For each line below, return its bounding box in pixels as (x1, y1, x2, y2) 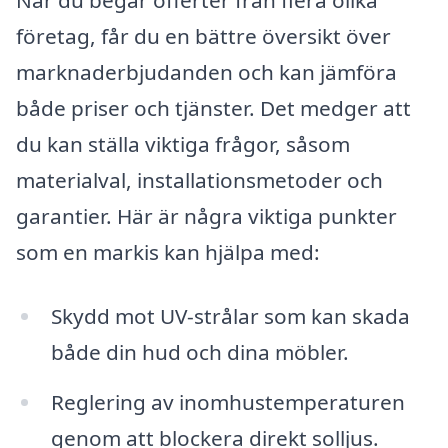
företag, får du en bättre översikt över (16, 22, 391, 51)
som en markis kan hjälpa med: (16, 238, 320, 267)
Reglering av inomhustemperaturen (50, 387, 405, 416)
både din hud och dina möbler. (50, 337, 349, 366)
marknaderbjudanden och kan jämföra (16, 58, 397, 87)
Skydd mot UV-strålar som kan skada (50, 301, 410, 330)
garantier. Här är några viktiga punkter (16, 202, 397, 231)
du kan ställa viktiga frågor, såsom (16, 130, 350, 159)
